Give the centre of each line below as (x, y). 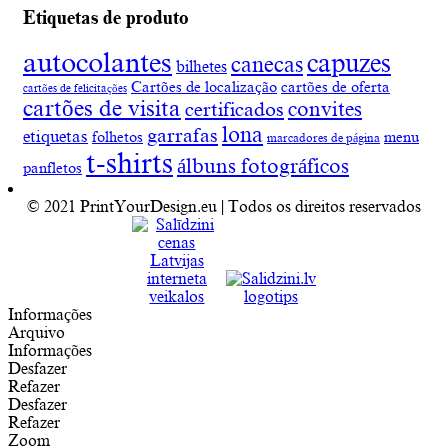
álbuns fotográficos (263, 165)
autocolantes (97, 62)
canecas (267, 64)
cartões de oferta (335, 86)
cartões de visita (102, 108)
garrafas (182, 135)
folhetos (117, 136)
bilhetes (201, 66)
